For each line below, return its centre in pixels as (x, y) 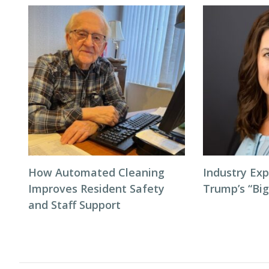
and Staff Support (74, 205)
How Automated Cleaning (96, 172)
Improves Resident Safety (96, 189)
